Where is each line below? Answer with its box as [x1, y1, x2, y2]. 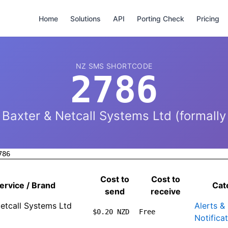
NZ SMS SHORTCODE [75, 62, 153, 70]
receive [151, 186, 181, 196]
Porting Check [137, 14, 184, 23]
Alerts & [194, 201, 225, 211]
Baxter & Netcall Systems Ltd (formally [2, 108, 226, 123]
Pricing [196, 14, 219, 23]
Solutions [70, 14, 101, 23]
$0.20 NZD [93, 208, 129, 216]
